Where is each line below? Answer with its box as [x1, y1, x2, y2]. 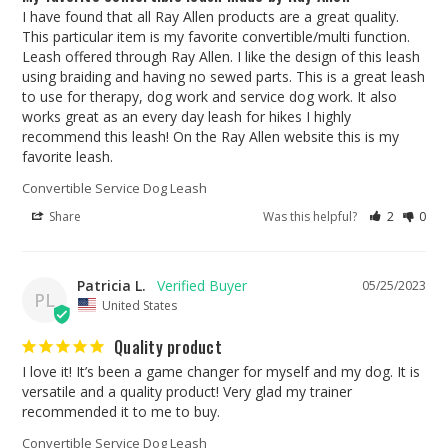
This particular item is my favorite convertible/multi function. [22, 27, 410, 47]
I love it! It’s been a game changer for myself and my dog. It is [22, 361, 420, 381]
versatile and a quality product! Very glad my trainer [22, 381, 352, 401]
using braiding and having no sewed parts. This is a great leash [22, 67, 425, 87]
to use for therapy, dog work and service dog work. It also [22, 87, 397, 107]
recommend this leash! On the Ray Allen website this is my [22, 127, 399, 147]
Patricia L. [77, 276, 146, 296]
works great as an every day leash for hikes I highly [22, 107, 351, 127]
